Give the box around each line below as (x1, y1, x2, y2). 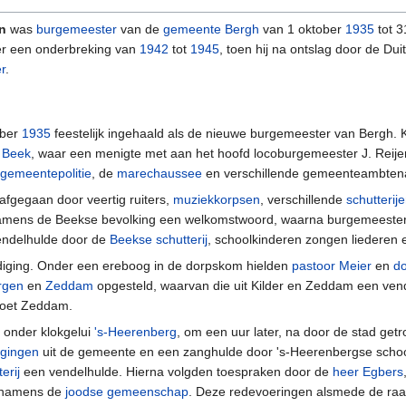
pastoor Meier (292, 257, 372, 273)
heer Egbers (333, 363, 403, 379)
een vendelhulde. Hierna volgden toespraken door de (20, 363, 333, 379)
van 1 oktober (259, 22, 345, 37)
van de (117, 22, 163, 37)
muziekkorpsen (173, 191, 260, 207)
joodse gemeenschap (65, 383, 188, 399)
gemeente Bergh (163, 22, 259, 37)
